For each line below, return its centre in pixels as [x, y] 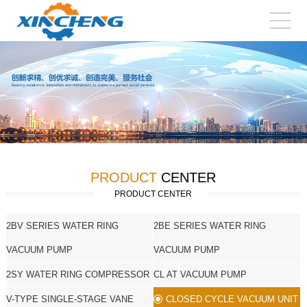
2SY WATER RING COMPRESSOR [77, 274]
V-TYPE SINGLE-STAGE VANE [70, 299]
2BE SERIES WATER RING [209, 225]
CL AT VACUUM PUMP [200, 274]
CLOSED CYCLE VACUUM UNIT [232, 299]
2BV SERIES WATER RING [62, 225]
